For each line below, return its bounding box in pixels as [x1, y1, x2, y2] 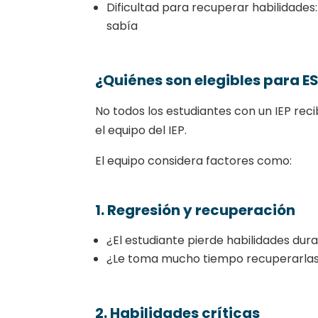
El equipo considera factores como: [95, 152, 292, 169]
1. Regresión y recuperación [95, 199, 296, 220]
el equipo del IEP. [95, 121, 187, 138]
